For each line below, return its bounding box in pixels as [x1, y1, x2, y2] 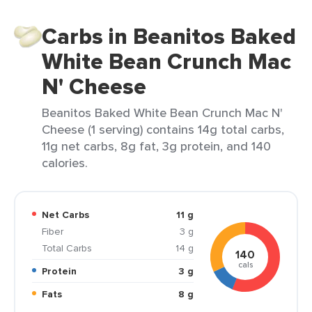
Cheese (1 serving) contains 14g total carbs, [42, 120, 284, 138]
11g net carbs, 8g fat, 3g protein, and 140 [42, 137, 271, 155]
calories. [42, 154, 88, 171]
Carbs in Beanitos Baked [42, 19, 296, 53]
